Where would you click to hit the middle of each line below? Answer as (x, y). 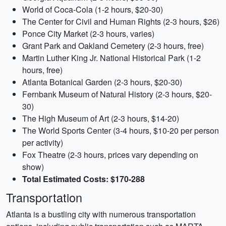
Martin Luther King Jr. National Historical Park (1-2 (111, 58)
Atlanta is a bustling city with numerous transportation (101, 214)
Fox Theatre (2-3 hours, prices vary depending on (110, 155)
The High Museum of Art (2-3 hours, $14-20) (101, 118)
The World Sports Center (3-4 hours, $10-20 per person (121, 130)
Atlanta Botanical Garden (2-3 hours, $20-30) (102, 82)
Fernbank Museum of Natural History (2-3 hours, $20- (117, 94)
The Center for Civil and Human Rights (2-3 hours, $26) (121, 21)
